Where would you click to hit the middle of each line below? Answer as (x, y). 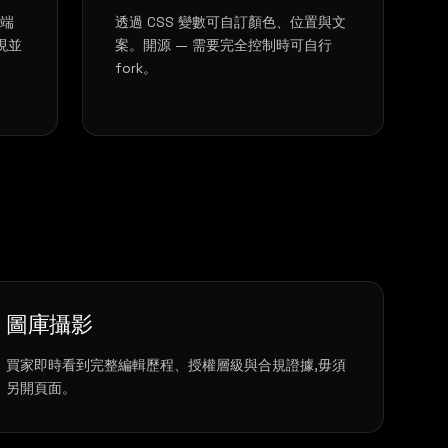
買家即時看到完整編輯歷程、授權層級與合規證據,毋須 (176, 365)
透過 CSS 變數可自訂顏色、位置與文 (230, 22)
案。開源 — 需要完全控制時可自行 (223, 45)
